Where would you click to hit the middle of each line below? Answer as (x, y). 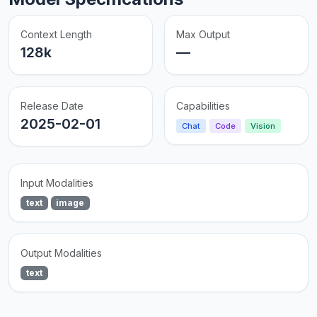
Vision (263, 126)
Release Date (52, 106)
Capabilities (203, 106)
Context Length (56, 35)
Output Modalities (61, 253)
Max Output (203, 35)
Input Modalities (57, 183)
